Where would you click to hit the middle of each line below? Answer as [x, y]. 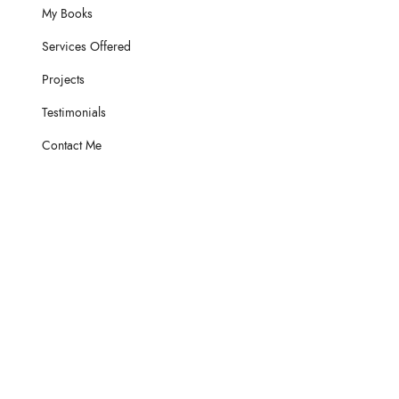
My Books [68, 14]
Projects [64, 80]
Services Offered [87, 47]
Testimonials [74, 113]
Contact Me [72, 146]
